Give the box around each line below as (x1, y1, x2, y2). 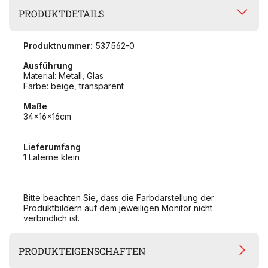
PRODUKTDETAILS (19, 7, 105, 20)
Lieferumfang (23, 142, 81, 153)
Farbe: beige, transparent (23, 81, 124, 92)
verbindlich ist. (23, 213, 80, 224)
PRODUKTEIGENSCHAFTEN (19, 245, 146, 258)
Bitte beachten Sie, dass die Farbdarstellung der (23, 193, 214, 203)
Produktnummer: (23, 41, 93, 51)
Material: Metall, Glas (23, 71, 103, 81)
